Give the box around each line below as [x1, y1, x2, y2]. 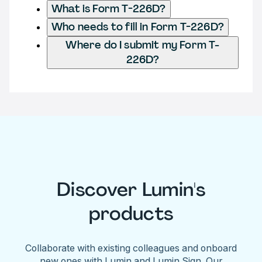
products [88, 201, 174, 226]
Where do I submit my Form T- [65, 37, 220, 52]
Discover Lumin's [56, 177, 206, 202]
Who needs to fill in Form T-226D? [51, 19, 224, 34]
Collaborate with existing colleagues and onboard [25, 242, 237, 254]
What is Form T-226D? [51, 1, 166, 16]
